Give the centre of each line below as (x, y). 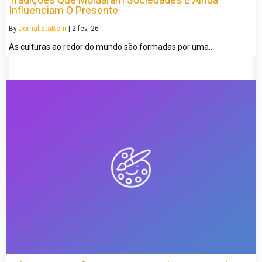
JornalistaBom (43, 28)
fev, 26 (88, 28)
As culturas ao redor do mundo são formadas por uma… (111, 46)
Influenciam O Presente (63, 10)
